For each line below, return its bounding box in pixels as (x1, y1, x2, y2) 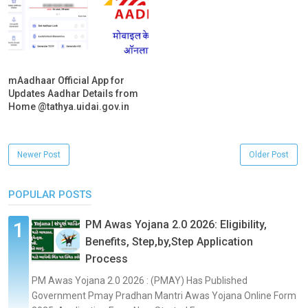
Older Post (249, 150, 289, 160)
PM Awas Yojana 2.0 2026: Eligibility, (85, 218, 267, 232)
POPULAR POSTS (8, 188, 91, 201)
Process (85, 252, 128, 266)
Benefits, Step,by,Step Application (85, 235, 253, 249)
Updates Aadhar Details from (8, 88, 138, 100)
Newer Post (17, 150, 60, 160)
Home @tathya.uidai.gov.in (8, 101, 129, 113)
